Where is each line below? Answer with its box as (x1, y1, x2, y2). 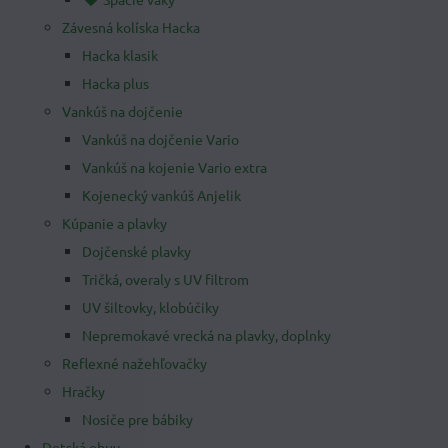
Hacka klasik (82, 46, 158, 64)
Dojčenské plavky (82, 242, 191, 260)
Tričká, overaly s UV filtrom (82, 270, 249, 288)
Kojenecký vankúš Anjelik (82, 186, 241, 204)
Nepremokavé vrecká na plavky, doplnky (82, 326, 331, 344)
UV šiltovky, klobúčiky (82, 298, 219, 316)
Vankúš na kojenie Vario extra (82, 158, 267, 176)
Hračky (62, 382, 105, 400)
